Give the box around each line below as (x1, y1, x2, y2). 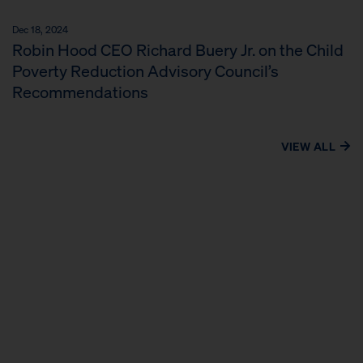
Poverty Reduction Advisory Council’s (12, 59, 279, 81)
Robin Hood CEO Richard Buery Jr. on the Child (12, 38, 344, 60)
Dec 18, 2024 (12, 23, 68, 36)
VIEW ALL (280, 138, 335, 153)
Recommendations (12, 80, 148, 102)
